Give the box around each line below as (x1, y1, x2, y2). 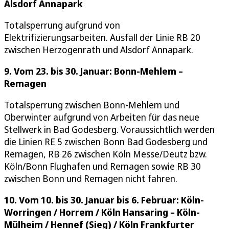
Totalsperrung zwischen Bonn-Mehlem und (4, 98, 179, 111)
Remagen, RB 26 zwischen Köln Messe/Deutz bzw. (4, 147, 207, 160)
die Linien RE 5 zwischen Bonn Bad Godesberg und (4, 135, 208, 148)
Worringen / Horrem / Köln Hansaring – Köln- (4, 205, 200, 218)
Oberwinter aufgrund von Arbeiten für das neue (4, 110, 199, 123)
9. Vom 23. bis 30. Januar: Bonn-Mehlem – (4, 64, 183, 77)
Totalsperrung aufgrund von (4, 18, 120, 31)
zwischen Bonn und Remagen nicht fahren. (4, 172, 177, 185)
